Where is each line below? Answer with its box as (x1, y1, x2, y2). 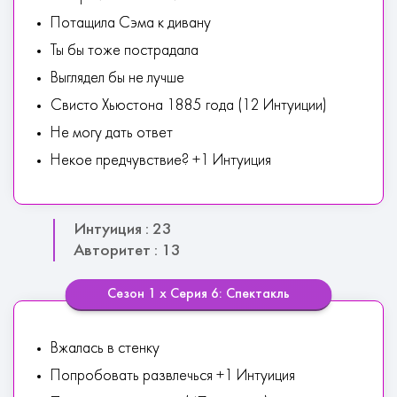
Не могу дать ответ (51, 126, 173, 141)
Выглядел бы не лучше (51, 71, 184, 86)
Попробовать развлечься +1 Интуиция (51, 369, 295, 384)
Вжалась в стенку (51, 341, 160, 356)
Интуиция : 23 (74, 222, 172, 237)
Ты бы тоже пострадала (51, 43, 198, 58)
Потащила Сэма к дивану (51, 16, 211, 31)
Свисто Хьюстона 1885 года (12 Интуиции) (51, 98, 327, 113)
